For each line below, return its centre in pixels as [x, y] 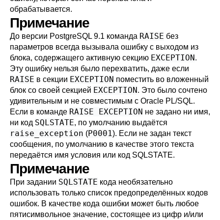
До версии [30, 36]
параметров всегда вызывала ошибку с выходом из [104, 47]
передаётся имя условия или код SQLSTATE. [92, 155]
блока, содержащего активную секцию [80, 58]
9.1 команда [116, 36]
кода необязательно [135, 182]
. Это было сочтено [172, 90]
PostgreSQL [71, 36]
